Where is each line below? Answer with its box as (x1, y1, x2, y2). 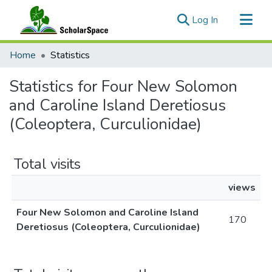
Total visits (14, 154, 81, 174)
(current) (217, 13, 253, 26)
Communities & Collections (10, 43, 121, 56)
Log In (192, 13, 218, 27)
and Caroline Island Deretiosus (9, 95, 226, 116)
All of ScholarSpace (10, 63, 92, 76)
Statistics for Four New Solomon (9, 76, 237, 97)
